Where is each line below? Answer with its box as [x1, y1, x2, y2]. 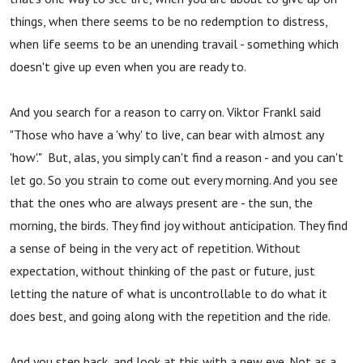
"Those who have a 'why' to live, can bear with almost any [10, 126, 323, 143]
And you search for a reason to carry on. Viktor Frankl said [10, 104, 321, 120]
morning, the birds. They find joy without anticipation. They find [10, 217, 348, 233]
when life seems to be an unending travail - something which [10, 36, 339, 52]
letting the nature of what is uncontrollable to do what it [10, 285, 327, 301]
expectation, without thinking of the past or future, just [10, 263, 315, 279]
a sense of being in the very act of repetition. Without [10, 240, 301, 256]
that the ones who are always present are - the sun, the [10, 194, 313, 211]
